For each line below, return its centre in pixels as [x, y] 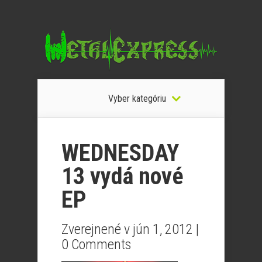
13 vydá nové [123, 176]
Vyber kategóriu [137, 99]
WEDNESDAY [120, 153]
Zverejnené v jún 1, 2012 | [130, 229]
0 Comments [96, 244]
